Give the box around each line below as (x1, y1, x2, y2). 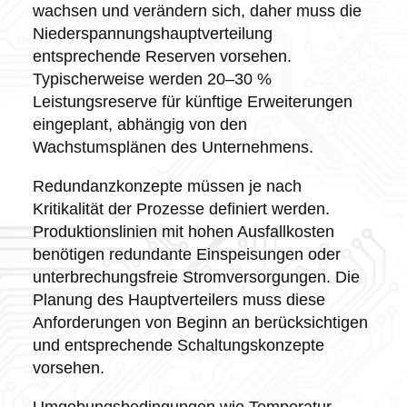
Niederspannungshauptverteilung (32, 24, 273, 43)
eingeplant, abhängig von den (32, 114, 247, 134)
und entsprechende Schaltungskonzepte (32, 335, 324, 354)
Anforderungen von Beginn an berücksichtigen (32, 313, 368, 332)
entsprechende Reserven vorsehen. (32, 46, 292, 65)
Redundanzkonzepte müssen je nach (32, 176, 302, 195)
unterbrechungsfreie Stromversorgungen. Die (32, 267, 360, 286)
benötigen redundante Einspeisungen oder (32, 244, 341, 263)
